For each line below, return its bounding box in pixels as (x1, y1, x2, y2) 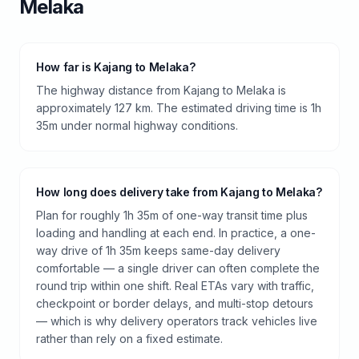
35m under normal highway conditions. (36, 118, 238, 132)
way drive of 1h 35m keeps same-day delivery (36, 243, 280, 257)
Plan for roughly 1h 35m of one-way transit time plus (36, 208, 308, 222)
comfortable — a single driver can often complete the (36, 260, 320, 275)
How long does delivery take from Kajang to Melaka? (36, 184, 322, 199)
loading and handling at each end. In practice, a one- (36, 225, 316, 240)
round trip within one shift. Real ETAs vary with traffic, (36, 278, 314, 292)
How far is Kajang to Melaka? (36, 59, 196, 74)
